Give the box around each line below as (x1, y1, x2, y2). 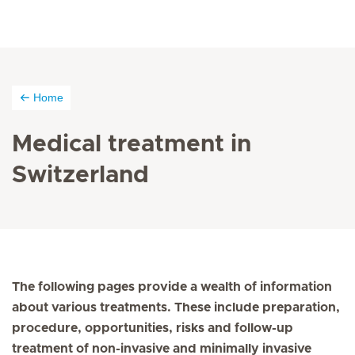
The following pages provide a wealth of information (12, 281, 332, 293)
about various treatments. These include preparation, (12, 301, 340, 314)
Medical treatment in (12, 132, 251, 156)
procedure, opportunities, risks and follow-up (12, 322, 293, 334)
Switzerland (12, 163, 149, 187)
